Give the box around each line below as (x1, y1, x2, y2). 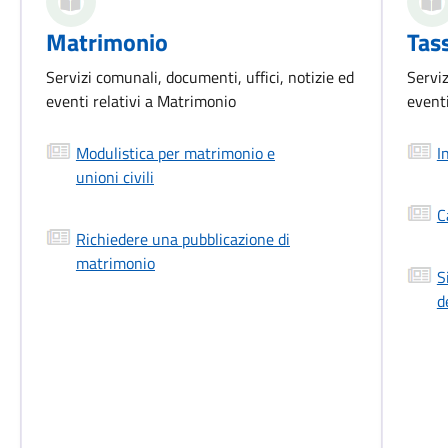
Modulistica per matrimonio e (75, 141, 275, 166)
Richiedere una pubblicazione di (75, 227, 290, 252)
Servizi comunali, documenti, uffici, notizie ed (45, 65, 354, 90)
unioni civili (75, 165, 154, 190)
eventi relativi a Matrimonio (45, 89, 236, 114)
